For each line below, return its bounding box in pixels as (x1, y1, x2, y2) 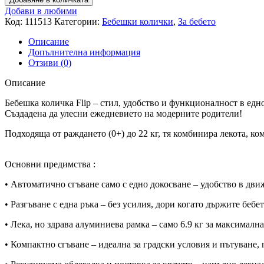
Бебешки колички (102, 16, 173, 27)
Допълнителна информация (28, 47, 140, 57)
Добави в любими (5, 5, 77, 16)
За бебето (178, 16, 216, 27)
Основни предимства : (5, 159, 95, 169)
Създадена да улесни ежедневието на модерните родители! (5, 108, 242, 118)
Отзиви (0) (28, 57, 71, 68)
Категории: (54, 16, 100, 27)
